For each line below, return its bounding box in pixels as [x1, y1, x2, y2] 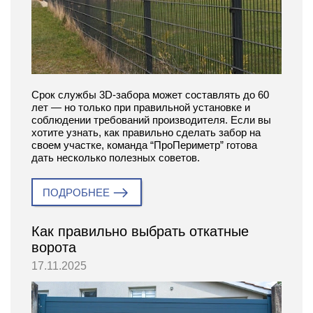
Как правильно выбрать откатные [31, 224, 249, 240]
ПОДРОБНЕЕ [43, 187, 110, 199]
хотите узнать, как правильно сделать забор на [31, 126, 261, 139]
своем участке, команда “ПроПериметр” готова [31, 139, 257, 152]
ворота [31, 240, 76, 256]
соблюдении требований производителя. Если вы [31, 114, 271, 126]
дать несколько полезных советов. [31, 152, 200, 164]
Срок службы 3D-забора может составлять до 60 [31, 89, 269, 101]
